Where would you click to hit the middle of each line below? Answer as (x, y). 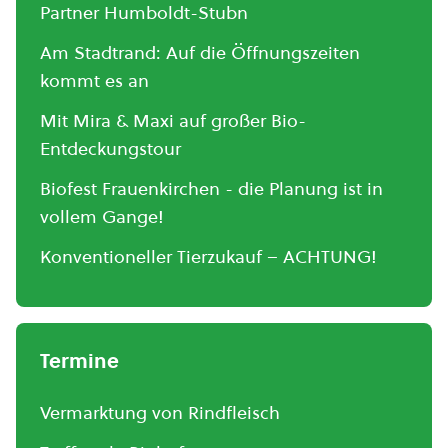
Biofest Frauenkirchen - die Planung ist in (211, 188)
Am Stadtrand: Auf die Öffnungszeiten (200, 52)
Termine (79, 361)
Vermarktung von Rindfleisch (160, 412)
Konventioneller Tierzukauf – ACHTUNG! (208, 256)
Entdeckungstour (110, 148)
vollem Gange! (102, 216)
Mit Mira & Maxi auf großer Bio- (173, 120)
